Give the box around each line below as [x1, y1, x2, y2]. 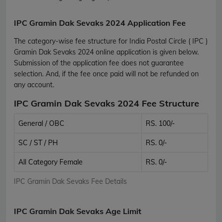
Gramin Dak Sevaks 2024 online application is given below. [14, 47, 199, 56]
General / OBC [18, 118, 64, 128]
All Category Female [18, 157, 83, 166]
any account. [14, 80, 54, 89]
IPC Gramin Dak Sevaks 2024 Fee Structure [14, 97, 199, 109]
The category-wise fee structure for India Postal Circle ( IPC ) [14, 36, 208, 46]
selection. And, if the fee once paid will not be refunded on [14, 69, 199, 78]
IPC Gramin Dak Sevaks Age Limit [14, 206, 141, 216]
